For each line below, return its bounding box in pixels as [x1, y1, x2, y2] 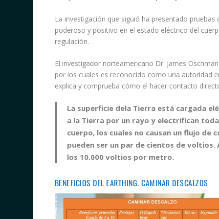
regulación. [54, 36, 89, 46]
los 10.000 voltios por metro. [66, 152, 174, 162]
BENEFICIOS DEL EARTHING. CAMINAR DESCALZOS [54, 177, 208, 189]
